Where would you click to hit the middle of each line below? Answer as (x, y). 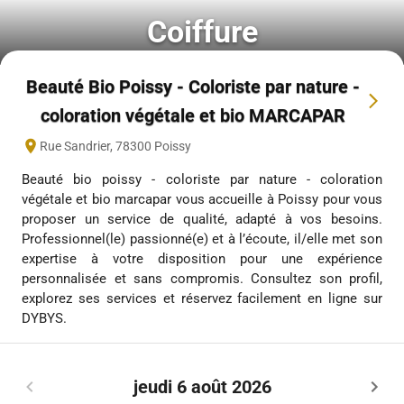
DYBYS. (44, 318)
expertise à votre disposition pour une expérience (202, 259)
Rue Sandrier (75, 146)
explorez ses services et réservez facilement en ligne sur (202, 298)
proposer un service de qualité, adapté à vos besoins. (202, 219)
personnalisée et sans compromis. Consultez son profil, (202, 279)
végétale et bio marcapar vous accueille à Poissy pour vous (202, 199)
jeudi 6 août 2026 (202, 387)
